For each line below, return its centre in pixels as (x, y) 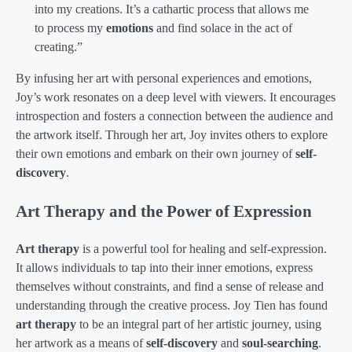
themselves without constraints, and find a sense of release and (170, 286)
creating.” (59, 46)
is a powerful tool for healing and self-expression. (203, 248)
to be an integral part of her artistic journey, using (199, 324)
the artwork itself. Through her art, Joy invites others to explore (172, 134)
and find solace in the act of (223, 27)
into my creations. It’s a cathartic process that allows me (172, 9)
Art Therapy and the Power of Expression (164, 211)
